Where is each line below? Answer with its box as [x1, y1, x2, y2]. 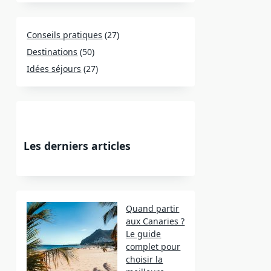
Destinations [27, 46, 78, 57]
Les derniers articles [24, 139, 131, 153]
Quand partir [126, 203, 180, 214]
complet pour [126, 241, 181, 252]
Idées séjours [27, 63, 82, 74]
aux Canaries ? [126, 215, 185, 227]
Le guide [126, 228, 162, 240]
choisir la [126, 253, 163, 265]
